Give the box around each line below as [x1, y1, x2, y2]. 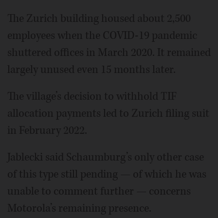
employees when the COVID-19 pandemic [7, 28, 197, 43]
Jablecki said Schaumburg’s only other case [7, 149, 204, 164]
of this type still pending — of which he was [7, 166, 206, 182]
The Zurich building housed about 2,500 [7, 11, 191, 26]
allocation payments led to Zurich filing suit [7, 106, 209, 121]
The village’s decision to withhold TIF [7, 89, 177, 104]
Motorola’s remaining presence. [7, 200, 151, 216]
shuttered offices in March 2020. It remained [7, 45, 211, 60]
